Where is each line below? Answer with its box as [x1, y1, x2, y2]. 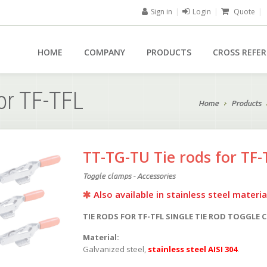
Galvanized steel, [83, 244, 148, 254]
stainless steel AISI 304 [148, 244, 237, 254]
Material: [83, 232, 119, 243]
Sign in [151, 7, 172, 17]
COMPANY [84, 46, 125, 58]
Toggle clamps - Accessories [83, 172, 175, 180]
